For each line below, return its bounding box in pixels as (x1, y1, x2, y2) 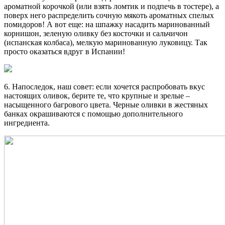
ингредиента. (4, 118, 50, 127)
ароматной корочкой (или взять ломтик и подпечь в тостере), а (4, 2, 219, 11)
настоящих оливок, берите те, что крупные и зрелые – (4, 91, 190, 100)
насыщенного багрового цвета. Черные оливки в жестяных (4, 100, 208, 109)
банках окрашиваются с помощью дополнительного (4, 109, 183, 118)
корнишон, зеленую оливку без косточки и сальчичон (4, 29, 188, 38)
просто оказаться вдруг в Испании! (4, 47, 125, 56)
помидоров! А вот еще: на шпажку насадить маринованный (4, 20, 210, 29)
